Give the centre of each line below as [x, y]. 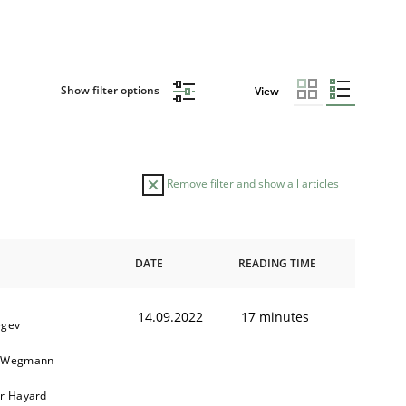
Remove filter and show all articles [251, 183]
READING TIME [277, 263]
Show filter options [111, 91]
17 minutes [275, 316]
